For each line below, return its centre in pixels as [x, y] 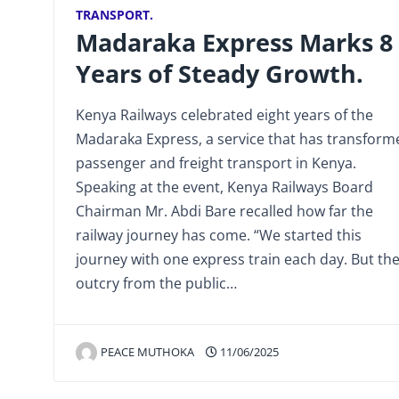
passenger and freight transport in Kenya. [216, 163]
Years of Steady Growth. [220, 74]
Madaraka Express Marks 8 [234, 43]
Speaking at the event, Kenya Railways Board [224, 187]
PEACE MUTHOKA [147, 352]
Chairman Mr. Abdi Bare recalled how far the [224, 212]
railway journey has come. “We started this [219, 236]
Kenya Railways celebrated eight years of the [224, 115]
